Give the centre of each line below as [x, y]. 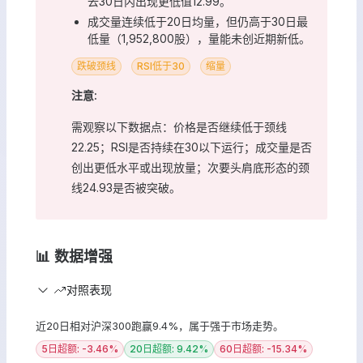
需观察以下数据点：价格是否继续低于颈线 [179, 127]
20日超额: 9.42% [169, 349]
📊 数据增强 [74, 256]
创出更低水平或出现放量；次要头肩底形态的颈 [190, 167]
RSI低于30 [161, 66]
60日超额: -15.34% [263, 349]
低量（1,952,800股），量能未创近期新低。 [199, 38]
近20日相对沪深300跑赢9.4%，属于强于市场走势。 [160, 326]
